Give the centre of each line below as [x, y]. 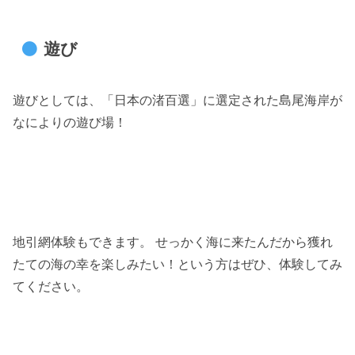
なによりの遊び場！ [70, 122]
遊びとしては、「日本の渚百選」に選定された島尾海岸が [177, 100]
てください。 [51, 286]
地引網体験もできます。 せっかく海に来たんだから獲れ [173, 242]
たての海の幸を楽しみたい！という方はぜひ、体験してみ [177, 264]
